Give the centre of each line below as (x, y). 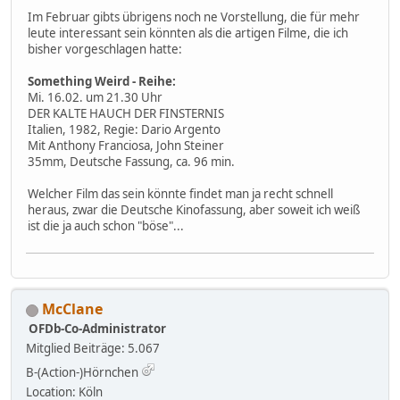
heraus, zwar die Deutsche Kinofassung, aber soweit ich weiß (194, 210)
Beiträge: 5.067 (117, 349)
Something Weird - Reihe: (102, 82)
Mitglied (48, 349)
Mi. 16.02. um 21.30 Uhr (95, 98)
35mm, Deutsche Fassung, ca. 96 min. (131, 162)
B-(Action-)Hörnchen (82, 373)
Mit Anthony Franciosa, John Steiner (126, 146)
